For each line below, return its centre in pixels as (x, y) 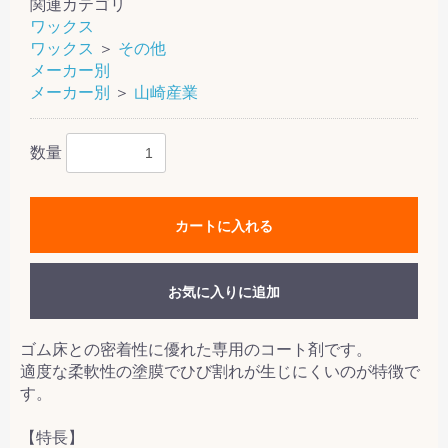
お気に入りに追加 (224, 291)
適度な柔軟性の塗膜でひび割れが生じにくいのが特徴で (220, 371)
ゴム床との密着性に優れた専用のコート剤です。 (196, 349)
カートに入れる (224, 225)
